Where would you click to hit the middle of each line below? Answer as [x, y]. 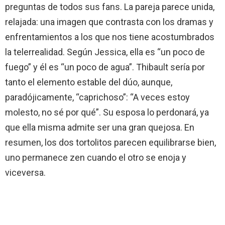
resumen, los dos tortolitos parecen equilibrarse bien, [110, 142]
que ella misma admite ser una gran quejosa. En [100, 127]
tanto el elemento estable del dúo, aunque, [89, 82]
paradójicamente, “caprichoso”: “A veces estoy [97, 97]
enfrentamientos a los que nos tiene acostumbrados [110, 37]
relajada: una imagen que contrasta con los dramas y [109, 22]
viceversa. [25, 173]
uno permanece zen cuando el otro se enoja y [96, 157]
